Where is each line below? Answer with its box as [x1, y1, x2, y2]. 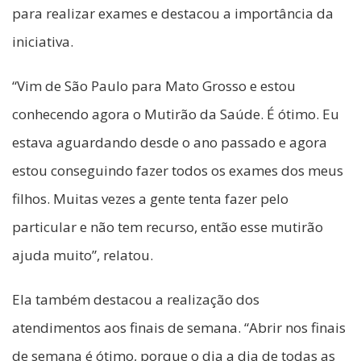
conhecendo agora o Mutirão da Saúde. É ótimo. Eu [12, 105, 339, 124]
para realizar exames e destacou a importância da [12, 4, 334, 23]
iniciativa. [12, 32, 73, 52]
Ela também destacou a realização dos [12, 290, 259, 309]
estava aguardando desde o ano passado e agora [12, 133, 327, 152]
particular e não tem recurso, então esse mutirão [12, 218, 323, 237]
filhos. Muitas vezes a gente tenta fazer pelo [12, 189, 288, 209]
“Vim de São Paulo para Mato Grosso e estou [12, 77, 296, 96]
